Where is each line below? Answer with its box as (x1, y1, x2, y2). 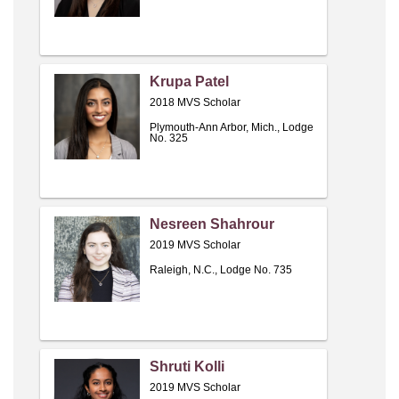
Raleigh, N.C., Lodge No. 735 (150, 264, 292, 277)
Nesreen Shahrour (150, 216, 274, 232)
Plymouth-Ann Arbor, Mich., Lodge (150, 121, 313, 134)
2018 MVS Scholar (150, 96, 240, 110)
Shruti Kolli (150, 359, 224, 375)
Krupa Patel (150, 74, 229, 90)
